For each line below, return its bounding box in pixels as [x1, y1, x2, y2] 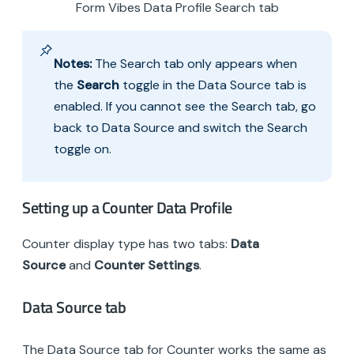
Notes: [54, 55, 92, 73]
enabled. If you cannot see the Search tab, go [54, 98, 316, 115]
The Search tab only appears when [92, 55, 297, 73]
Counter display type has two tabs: [22, 235, 231, 253]
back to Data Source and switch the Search [54, 119, 307, 137]
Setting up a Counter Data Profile [22, 195, 232, 220]
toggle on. [54, 141, 111, 158]
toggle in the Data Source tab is [119, 77, 307, 94]
